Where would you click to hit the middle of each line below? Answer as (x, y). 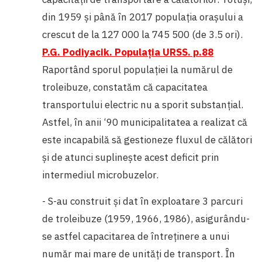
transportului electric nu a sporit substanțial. (143, 104)
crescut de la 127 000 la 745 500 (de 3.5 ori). (142, 34)
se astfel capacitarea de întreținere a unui (136, 236)
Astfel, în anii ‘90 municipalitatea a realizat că (145, 122)
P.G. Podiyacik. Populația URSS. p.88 (128, 52)
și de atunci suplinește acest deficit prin (131, 157)
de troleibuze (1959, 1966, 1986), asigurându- (146, 218)
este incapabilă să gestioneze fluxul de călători (147, 139)
